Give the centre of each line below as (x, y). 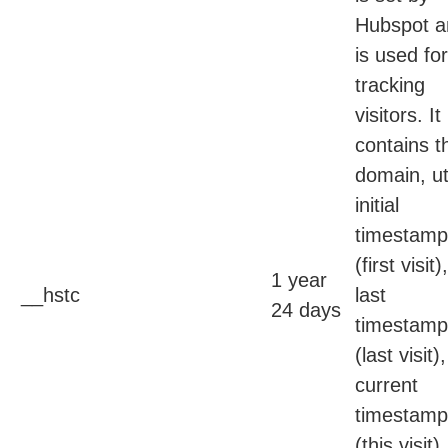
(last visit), (400, 355)
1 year (299, 280)
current (386, 385)
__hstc (50, 295)
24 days (306, 310)
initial (377, 205)
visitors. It (398, 115)
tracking (390, 85)
